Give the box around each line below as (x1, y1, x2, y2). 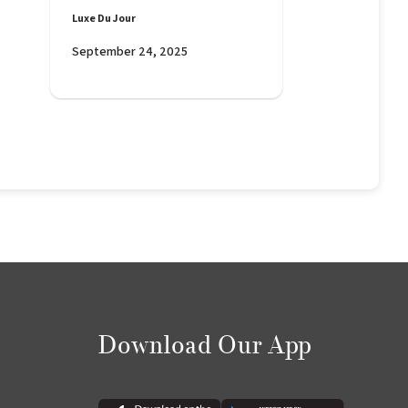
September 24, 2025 (71, 42, 188, 59)
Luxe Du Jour (71, 11, 136, 25)
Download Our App (98, 332, 313, 359)
